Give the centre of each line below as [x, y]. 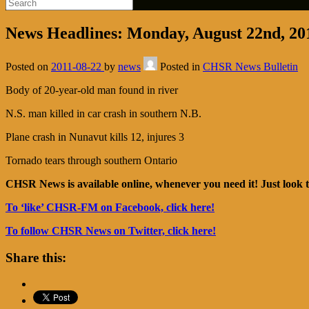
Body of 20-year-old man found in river [92, 90]
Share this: [36, 257]
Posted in [181, 66]
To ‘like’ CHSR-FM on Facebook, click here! [110, 207]
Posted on [28, 66]
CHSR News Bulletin [250, 66]
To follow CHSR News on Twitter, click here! [111, 230]
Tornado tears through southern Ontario [91, 160]
